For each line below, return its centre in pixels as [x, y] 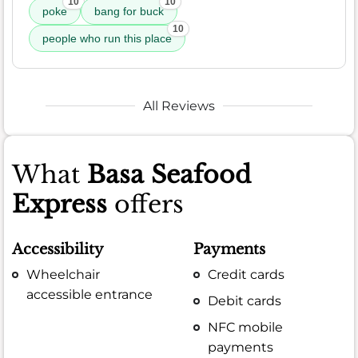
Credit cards [247, 275]
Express [60, 204]
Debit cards [245, 301]
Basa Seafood [169, 174]
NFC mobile [246, 328]
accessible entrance [90, 295]
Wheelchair [64, 275]
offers [145, 204]
